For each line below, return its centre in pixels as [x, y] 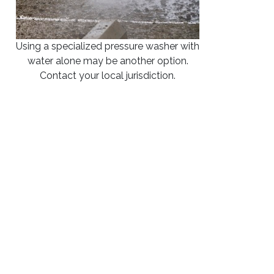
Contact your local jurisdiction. [108, 76]
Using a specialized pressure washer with [108, 46]
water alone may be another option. [108, 61]
